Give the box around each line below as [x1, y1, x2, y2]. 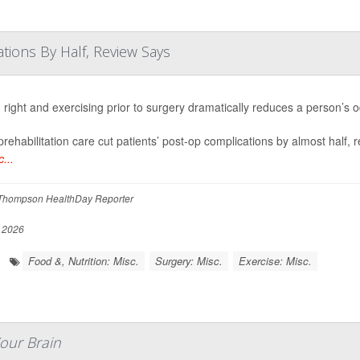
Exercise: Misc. [239, 253, 312, 268]
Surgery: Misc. [155, 253, 223, 268]
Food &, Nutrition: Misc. [28, 253, 139, 268]
